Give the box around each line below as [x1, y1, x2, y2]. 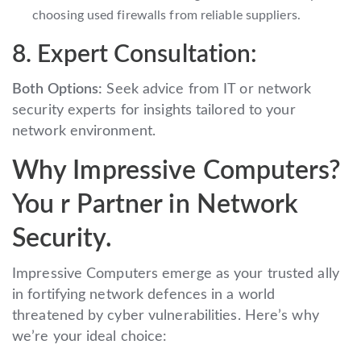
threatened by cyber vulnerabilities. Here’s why [12, 308, 319, 323]
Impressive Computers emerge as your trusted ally [12, 266, 339, 281]
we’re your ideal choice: [12, 329, 168, 344]
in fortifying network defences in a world [12, 287, 276, 302]
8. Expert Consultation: [12, 42, 258, 67]
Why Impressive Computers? [12, 157, 342, 184]
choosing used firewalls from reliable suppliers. [32, 8, 301, 22]
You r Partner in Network [12, 191, 299, 218]
